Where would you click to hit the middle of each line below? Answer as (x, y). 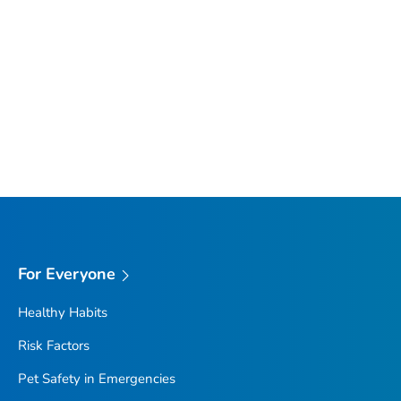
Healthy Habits (62, 312)
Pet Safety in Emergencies (96, 378)
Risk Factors (53, 345)
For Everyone (67, 274)
